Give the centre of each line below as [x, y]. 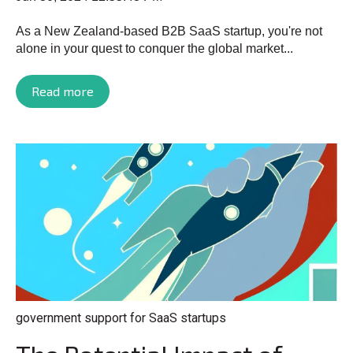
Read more [63, 91]
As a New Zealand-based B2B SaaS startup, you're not [169, 32]
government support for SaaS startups [121, 318]
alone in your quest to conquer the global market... [154, 49]
